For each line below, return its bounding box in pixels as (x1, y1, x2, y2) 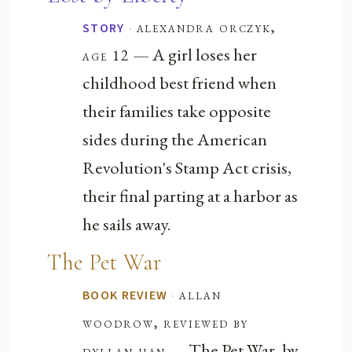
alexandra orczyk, (136, 16, 277, 37)
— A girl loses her (129, 42, 257, 66)
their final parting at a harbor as (82, 183, 299, 207)
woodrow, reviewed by (82, 313, 248, 333)
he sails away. (82, 211, 172, 236)
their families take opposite (82, 98, 272, 123)
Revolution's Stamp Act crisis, (82, 155, 292, 179)
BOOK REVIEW (82, 287, 168, 305)
